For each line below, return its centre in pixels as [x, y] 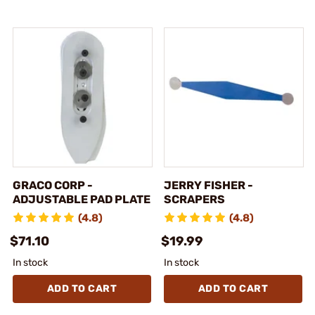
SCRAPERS [194, 199]
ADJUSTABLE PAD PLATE [82, 199]
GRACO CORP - [53, 185]
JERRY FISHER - [208, 185]
